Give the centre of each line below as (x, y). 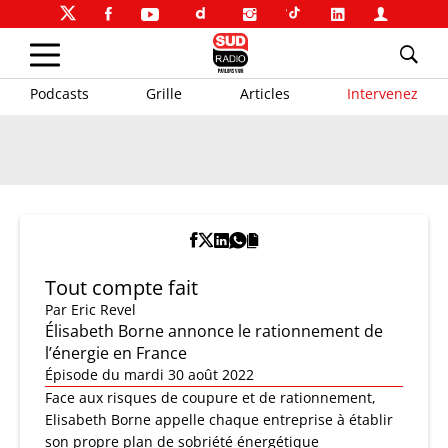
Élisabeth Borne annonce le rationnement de (214, 331)
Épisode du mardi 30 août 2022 (149, 374)
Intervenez (382, 93)
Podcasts (59, 93)
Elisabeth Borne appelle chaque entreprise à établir (219, 419)
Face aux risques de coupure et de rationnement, (210, 397)
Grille (164, 93)
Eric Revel (103, 309)
